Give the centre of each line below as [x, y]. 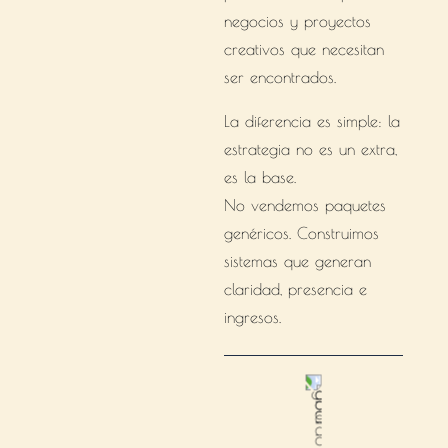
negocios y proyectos [297, 21]
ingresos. [252, 317]
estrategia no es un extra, [310, 149]
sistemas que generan [297, 261]
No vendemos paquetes [304, 205]
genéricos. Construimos [301, 233]
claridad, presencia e [295, 289]
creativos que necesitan [303, 49]
